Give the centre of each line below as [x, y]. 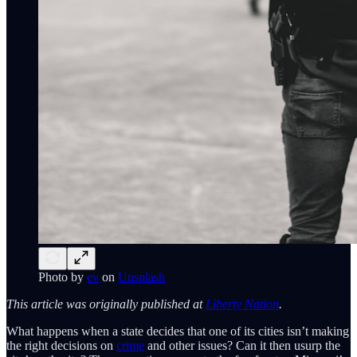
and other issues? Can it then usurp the [242, 345]
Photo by [63, 277]
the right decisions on [61, 345]
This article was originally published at [106, 304]
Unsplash [141, 277]
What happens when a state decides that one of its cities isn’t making [178, 331]
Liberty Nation [242, 304]
